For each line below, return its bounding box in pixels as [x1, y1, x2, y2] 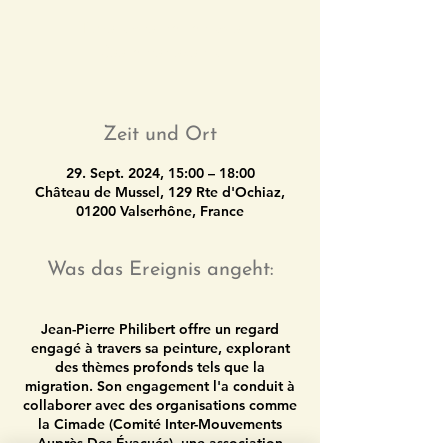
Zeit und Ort [103, 125, 217, 145]
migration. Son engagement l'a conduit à [25, 377, 295, 395]
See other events [100, 45, 220, 61]
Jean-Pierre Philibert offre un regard [41, 320, 279, 338]
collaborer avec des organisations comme [23, 396, 297, 414]
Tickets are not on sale [79, 21, 241, 37]
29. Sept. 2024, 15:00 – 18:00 [65, 164, 255, 182]
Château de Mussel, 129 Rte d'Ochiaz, [35, 183, 285, 201]
